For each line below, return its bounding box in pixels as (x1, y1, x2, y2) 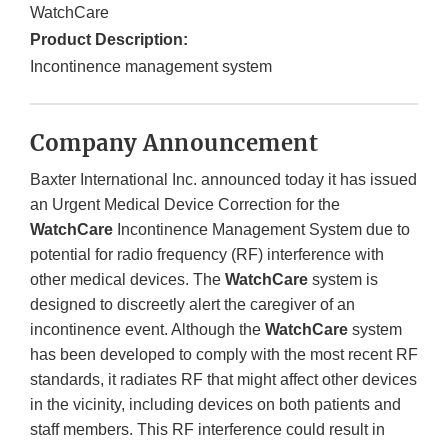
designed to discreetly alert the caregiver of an (30, 296, 355, 314)
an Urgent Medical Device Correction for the (30, 196, 340, 214)
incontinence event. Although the (30, 321, 265, 339)
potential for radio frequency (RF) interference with (30, 246, 384, 264)
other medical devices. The (30, 271, 225, 289)
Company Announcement (30, 129, 318, 158)
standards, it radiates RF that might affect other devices (30, 371, 417, 389)
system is (308, 271, 378, 289)
